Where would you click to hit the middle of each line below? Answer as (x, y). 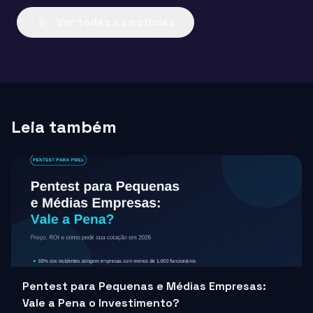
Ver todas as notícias (115, 22)
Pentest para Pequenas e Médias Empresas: (144, 286)
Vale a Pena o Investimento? (101, 303)
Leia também (64, 127)
